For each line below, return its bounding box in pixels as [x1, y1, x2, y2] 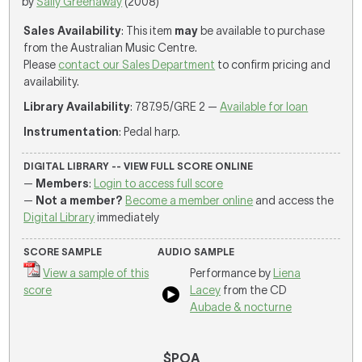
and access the [253, 194, 335, 207]
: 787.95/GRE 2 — [130, 100, 221, 113]
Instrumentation [23, 125, 120, 138]
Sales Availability [23, 24, 122, 37]
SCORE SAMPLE [23, 246, 103, 257]
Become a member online [125, 194, 254, 207]
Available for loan [220, 100, 309, 113]
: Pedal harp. [119, 125, 181, 138]
